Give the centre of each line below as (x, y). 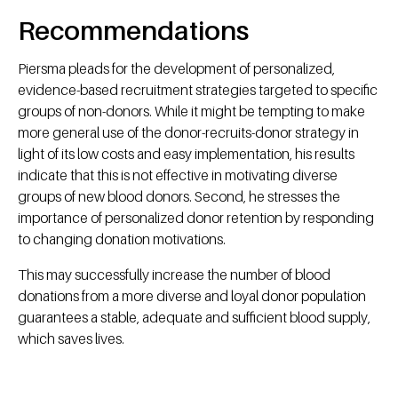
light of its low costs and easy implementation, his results (186, 154)
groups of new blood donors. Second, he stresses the (179, 197)
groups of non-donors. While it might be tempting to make (191, 111)
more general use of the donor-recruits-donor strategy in (188, 133)
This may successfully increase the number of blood (174, 275)
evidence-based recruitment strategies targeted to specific (198, 90)
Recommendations (133, 31)
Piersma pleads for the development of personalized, (176, 69)
